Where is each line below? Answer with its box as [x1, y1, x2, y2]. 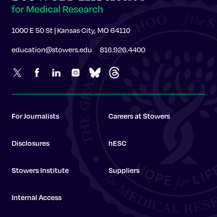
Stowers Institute [12, 166, 69, 174]
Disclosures [12, 139, 49, 147]
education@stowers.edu [12, 45, 92, 54]
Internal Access [12, 193, 62, 201]
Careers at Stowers [108, 111, 170, 120]
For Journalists [12, 111, 59, 120]
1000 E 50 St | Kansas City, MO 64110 [12, 26, 130, 34]
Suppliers [108, 166, 139, 174]
